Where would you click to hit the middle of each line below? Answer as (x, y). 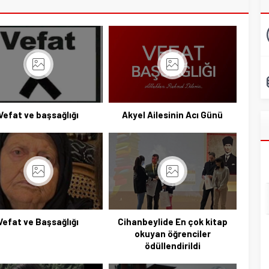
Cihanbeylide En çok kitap (172, 221)
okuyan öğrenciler (172, 233)
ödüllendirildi (172, 245)
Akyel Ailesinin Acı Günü (173, 114)
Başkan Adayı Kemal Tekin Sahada (177, 259)
